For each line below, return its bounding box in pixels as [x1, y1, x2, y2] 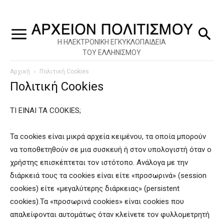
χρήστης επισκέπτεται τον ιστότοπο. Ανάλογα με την [10, 157, 188, 167]
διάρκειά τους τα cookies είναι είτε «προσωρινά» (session [10, 170, 206, 180]
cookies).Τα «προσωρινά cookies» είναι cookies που [10, 196, 184, 206]
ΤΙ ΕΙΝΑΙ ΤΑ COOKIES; [10, 105, 81, 115]
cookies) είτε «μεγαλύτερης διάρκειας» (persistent [10, 183, 179, 193]
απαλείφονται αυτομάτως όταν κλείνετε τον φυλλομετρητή [10, 209, 209, 219]
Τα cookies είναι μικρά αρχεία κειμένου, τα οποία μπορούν [10, 131, 206, 141]
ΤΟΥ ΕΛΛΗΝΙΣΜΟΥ [82, 48, 141, 56]
